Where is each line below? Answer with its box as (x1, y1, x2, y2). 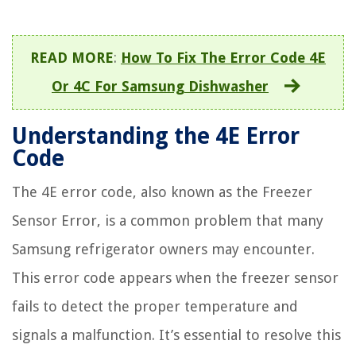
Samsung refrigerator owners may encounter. (12, 240, 315, 257)
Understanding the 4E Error (12, 122, 300, 149)
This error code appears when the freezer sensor (12, 269, 339, 286)
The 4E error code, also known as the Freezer (12, 183, 312, 200)
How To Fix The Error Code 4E (121, 48, 326, 66)
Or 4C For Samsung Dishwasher (52, 77, 269, 95)
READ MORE (30, 48, 114, 66)
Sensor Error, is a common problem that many (12, 211, 323, 229)
